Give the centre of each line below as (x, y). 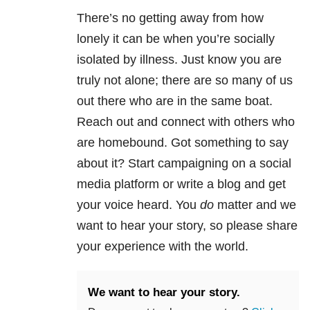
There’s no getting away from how (170, 18)
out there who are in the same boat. (175, 101)
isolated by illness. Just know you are (179, 60)
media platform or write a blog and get (181, 184)
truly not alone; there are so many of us (185, 81)
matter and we (255, 205)
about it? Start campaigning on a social (184, 164)
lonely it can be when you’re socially (176, 39)
